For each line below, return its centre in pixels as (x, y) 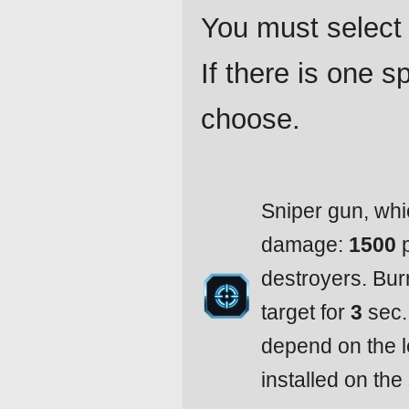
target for (306, 313)
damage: (305, 245)
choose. (251, 120)
